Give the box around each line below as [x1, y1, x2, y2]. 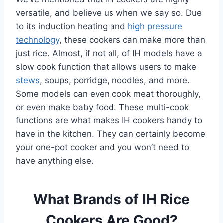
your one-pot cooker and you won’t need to [16, 142, 189, 152]
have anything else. [16, 155, 96, 166]
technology [16, 34, 59, 45]
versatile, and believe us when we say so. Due [16, 7, 202, 18]
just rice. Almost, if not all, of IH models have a [16, 48, 202, 58]
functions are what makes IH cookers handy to [16, 115, 202, 125]
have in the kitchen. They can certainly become [16, 128, 205, 139]
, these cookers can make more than [59, 34, 205, 45]
